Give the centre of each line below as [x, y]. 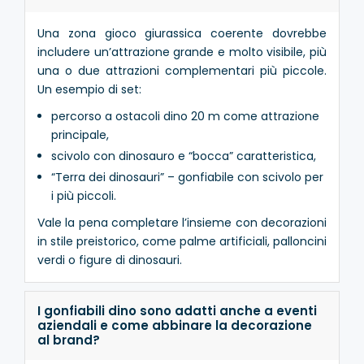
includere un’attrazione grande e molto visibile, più [182, 52]
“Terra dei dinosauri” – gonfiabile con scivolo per [187, 177]
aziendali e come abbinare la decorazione [175, 325]
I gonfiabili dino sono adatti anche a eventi [177, 310]
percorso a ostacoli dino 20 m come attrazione [185, 116]
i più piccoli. [83, 195]
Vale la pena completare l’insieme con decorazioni [182, 222]
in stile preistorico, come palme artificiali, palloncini [182, 241]
